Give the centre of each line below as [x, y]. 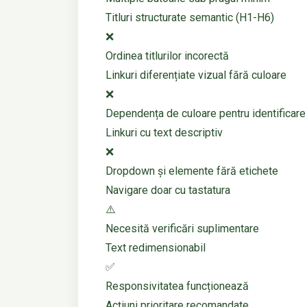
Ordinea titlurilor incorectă [167, 56]
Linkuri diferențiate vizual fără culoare [196, 75]
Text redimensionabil [156, 248]
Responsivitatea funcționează [177, 286]
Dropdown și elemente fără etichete [192, 171]
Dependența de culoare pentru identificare [206, 114]
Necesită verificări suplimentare [182, 229]
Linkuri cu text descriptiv [164, 133]
